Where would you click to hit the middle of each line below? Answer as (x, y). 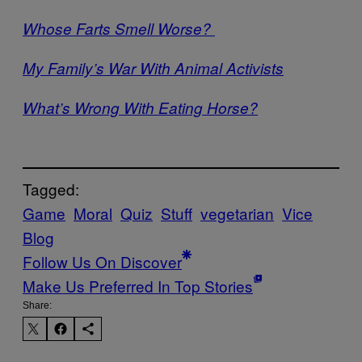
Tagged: (51, 188)
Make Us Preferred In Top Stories (138, 285)
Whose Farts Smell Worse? (119, 28)
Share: (37, 305)
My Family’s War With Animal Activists (153, 68)
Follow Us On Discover (102, 261)
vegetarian (237, 213)
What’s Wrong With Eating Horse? (140, 107)
